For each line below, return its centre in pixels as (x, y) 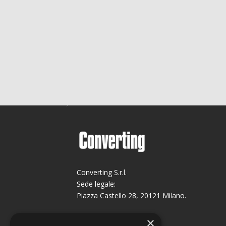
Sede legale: (96, 184)
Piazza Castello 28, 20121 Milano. (131, 195)
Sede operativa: (102, 218)
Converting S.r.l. (102, 172)
